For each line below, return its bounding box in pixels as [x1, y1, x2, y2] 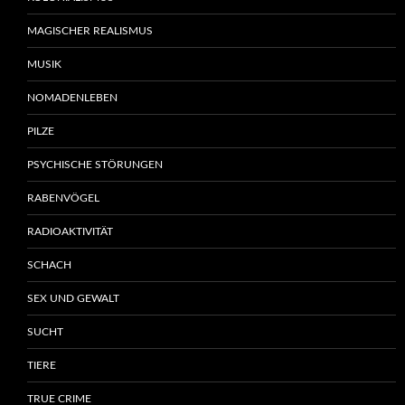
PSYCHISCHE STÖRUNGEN [27, 159, 163, 171]
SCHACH [27, 259, 71, 271]
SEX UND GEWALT [27, 293, 119, 305]
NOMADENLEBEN [27, 92, 118, 104]
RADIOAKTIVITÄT [27, 226, 113, 238]
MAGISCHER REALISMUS [27, 25, 153, 37]
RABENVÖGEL [27, 193, 99, 204]
